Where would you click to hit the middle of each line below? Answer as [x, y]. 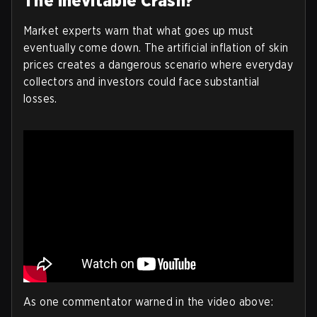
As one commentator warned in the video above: [148, 301]
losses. [40, 98]
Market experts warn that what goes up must [139, 30]
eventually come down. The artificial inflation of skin [156, 47]
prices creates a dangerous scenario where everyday [158, 64]
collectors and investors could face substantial [142, 81]
